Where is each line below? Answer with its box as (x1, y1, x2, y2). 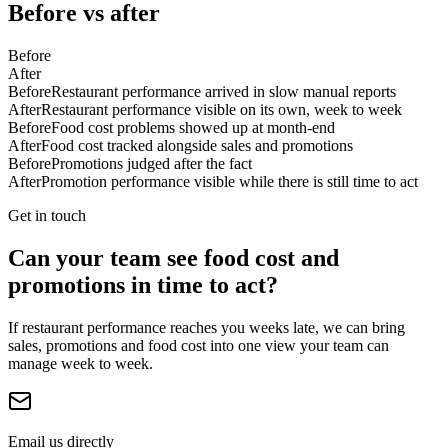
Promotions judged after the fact (51, 155, 252, 173)
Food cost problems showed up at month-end (51, 119, 335, 137)
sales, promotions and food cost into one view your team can (8, 336, 389, 354)
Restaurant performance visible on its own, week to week (41, 101, 402, 119)
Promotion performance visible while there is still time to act (41, 173, 418, 191)
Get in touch (8, 207, 86, 225)
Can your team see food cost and (8, 244, 339, 271)
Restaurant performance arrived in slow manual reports (51, 83, 396, 101)
